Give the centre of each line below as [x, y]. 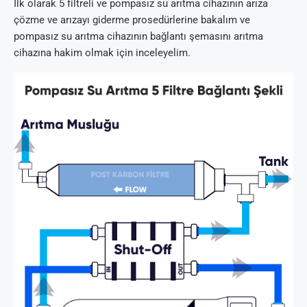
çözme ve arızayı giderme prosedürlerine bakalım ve [132, 20]
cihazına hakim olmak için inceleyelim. [102, 53]
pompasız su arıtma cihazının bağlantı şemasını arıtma [138, 37]
